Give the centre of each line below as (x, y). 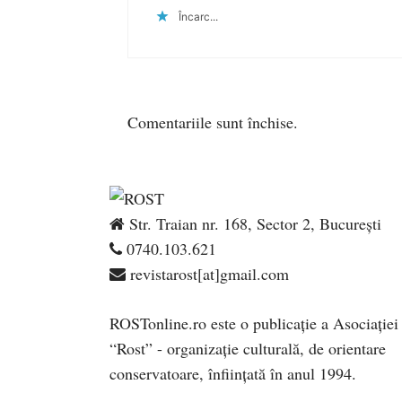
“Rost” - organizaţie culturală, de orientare (248, 348)
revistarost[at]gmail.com (207, 273)
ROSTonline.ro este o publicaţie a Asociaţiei (254, 323)
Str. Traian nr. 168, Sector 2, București (253, 223)
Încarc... (198, 16)
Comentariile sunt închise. (213, 122)
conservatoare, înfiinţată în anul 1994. (233, 373)
